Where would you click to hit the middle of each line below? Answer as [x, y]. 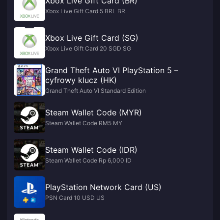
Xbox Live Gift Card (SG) [92, 38]
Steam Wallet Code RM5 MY [84, 123]
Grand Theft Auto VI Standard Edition [96, 91]
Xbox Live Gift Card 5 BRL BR [85, 11]
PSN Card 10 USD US [75, 198]
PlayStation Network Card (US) [103, 187]
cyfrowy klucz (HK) [81, 80]
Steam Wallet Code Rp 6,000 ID [88, 160]
